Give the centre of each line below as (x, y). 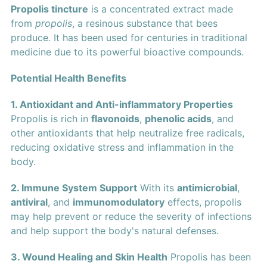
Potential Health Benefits (68, 78)
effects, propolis (203, 202)
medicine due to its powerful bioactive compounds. (127, 52)
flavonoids (115, 119)
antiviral (29, 202)
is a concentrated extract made (160, 9)
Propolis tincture (49, 9)
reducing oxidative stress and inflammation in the (122, 148)
